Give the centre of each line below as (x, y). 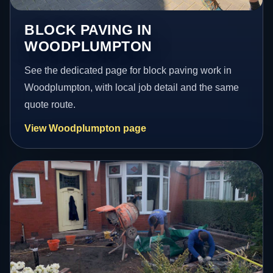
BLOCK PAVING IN (88, 30)
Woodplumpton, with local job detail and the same (132, 87)
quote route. (50, 104)
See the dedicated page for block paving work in (128, 70)
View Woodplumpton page (86, 128)
